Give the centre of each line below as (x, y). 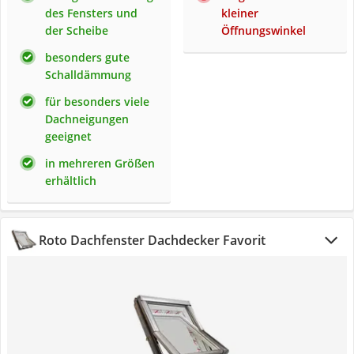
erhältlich (71, 181)
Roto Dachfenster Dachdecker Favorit (152, 240)
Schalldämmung (88, 75)
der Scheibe (77, 30)
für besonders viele (97, 102)
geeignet (68, 136)
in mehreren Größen (100, 163)
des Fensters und (91, 13)
